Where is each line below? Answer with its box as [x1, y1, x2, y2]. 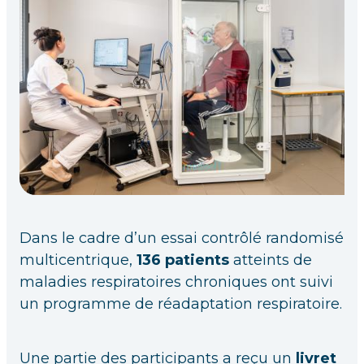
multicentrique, [19, 251, 136, 269]
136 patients [136, 251, 229, 269]
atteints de [229, 251, 312, 269]
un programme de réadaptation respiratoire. [19, 295, 342, 313]
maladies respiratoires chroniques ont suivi [19, 273, 333, 291]
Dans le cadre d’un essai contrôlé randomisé [19, 229, 344, 247]
